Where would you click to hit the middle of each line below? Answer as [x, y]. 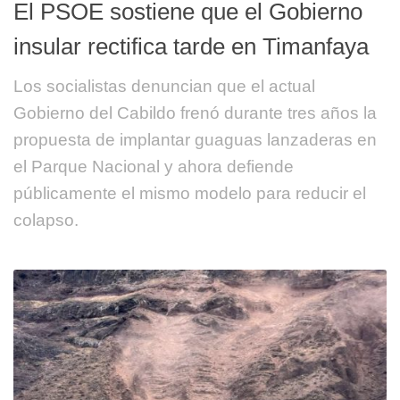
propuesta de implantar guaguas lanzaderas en [195, 139]
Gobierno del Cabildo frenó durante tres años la [195, 112]
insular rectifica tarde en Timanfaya [191, 46]
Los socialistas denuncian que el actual [164, 86]
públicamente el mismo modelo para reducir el [190, 193]
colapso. [46, 220]
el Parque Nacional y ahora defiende [154, 166]
